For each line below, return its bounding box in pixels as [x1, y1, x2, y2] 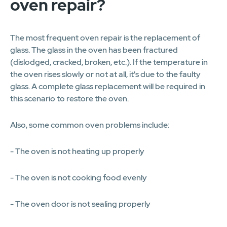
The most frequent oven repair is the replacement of [10, 32, 200, 43]
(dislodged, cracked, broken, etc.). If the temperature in [10, 56, 208, 67]
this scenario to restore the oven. [10, 93, 129, 104]
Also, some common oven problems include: [10, 119, 169, 130]
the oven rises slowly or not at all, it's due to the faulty [10, 68, 201, 80]
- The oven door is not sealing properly [10, 198, 150, 209]
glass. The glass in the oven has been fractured [10, 44, 178, 55]
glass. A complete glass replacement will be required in [10, 81, 205, 92]
